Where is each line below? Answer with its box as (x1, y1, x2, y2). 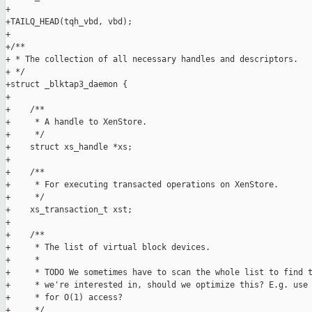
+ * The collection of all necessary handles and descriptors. (6, 54, 298, 65)
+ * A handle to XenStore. (6, 117, 147, 127)
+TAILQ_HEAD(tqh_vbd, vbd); (6, 17, 132, 27)
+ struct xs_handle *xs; (6, 142, 132, 153)
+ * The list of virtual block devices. (6, 242, 210, 253)
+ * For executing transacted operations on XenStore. (6, 180, 279, 190)
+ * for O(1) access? (6, 292, 123, 303)
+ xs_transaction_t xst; (6, 205, 132, 215)
